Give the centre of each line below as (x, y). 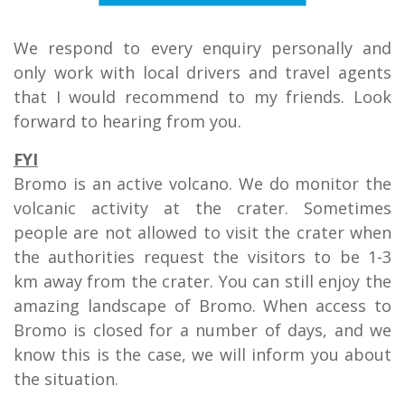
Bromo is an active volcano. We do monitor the (202, 184)
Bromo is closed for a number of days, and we (202, 330)
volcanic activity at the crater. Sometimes (202, 208)
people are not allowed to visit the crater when (202, 233)
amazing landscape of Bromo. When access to (202, 306)
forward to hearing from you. (127, 122)
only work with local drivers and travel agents (202, 73)
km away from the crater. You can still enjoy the (202, 282)
